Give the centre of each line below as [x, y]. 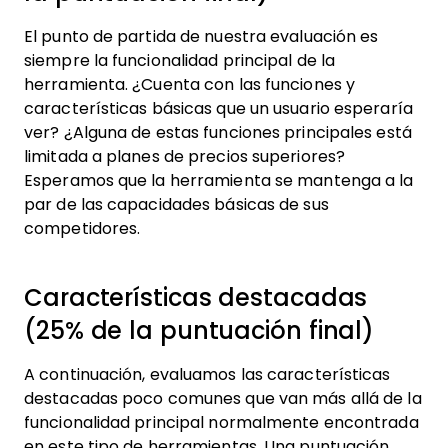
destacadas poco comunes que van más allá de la [223, 398]
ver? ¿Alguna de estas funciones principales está [218, 132]
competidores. [82, 228]
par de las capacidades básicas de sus [176, 204]
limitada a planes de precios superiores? [184, 156]
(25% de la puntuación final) [199, 330]
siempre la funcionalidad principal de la [180, 60]
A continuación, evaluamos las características [207, 374]
